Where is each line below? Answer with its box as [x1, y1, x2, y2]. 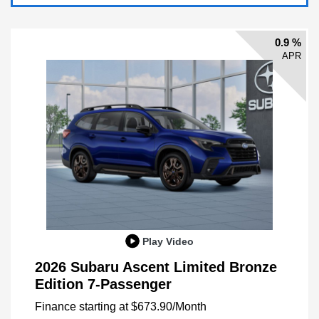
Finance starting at [35, 300, 128, 313]
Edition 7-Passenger [35, 276, 172, 292]
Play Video [142, 235, 194, 247]
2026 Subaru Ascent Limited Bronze [35, 258, 277, 275]
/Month [172, 300, 206, 313]
